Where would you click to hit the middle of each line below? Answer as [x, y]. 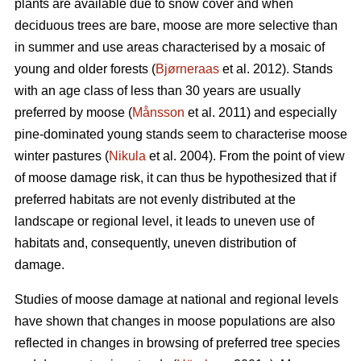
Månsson [158, 113]
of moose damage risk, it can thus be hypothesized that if [175, 178]
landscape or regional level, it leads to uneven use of [164, 222]
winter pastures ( [62, 156]
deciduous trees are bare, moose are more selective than [176, 26]
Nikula [127, 156]
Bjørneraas [187, 69]
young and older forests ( [85, 69]
